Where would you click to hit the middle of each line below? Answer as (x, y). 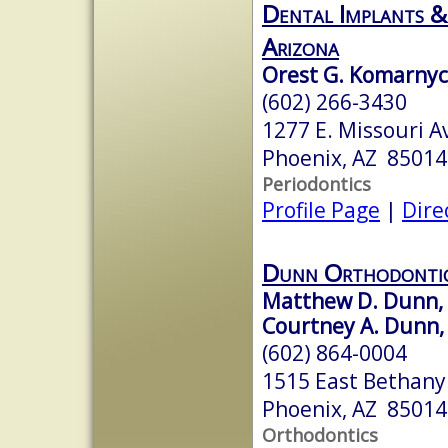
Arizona (300, 46)
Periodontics (316, 183)
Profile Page (321, 209)
